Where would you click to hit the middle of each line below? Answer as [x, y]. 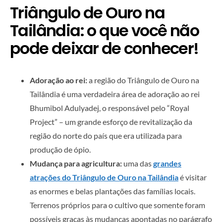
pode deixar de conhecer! [104, 48]
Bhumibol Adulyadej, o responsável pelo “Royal [110, 108]
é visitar [193, 177]
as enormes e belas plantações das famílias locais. [112, 191]
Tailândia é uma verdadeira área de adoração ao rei [115, 94]
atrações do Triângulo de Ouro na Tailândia [104, 177]
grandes [167, 163]
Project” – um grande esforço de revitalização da [111, 122]
